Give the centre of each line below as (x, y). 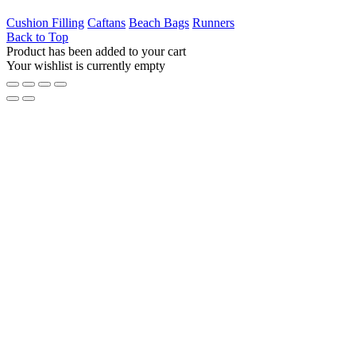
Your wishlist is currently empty (86, 66)
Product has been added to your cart (96, 52)
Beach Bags (159, 23)
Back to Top (37, 37)
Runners (213, 23)
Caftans (106, 23)
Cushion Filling (45, 23)
